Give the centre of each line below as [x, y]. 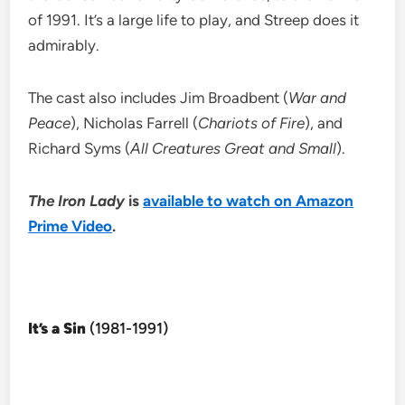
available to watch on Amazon [249, 201]
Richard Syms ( [80, 149]
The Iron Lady [77, 201]
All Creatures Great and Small [234, 149]
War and [318, 98]
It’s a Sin [57, 329]
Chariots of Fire [252, 123]
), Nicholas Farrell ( [135, 123]
